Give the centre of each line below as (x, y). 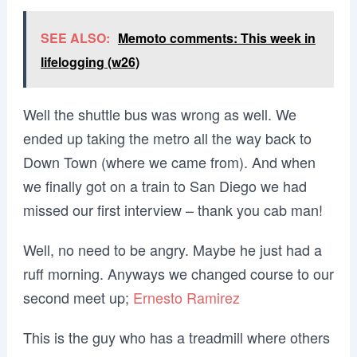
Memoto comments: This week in (216, 38)
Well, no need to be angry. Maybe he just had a (172, 249)
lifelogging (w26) (90, 62)
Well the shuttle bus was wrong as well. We (159, 114)
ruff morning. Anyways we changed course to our (178, 273)
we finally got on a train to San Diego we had (165, 186)
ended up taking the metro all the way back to (167, 138)
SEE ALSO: (75, 38)
